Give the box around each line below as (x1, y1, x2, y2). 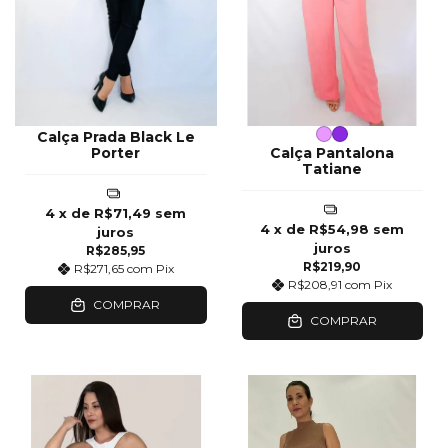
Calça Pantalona (270, 143, 395, 162)
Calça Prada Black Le (36, 127, 195, 146)
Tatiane (302, 159, 363, 178)
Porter (91, 143, 141, 162)
